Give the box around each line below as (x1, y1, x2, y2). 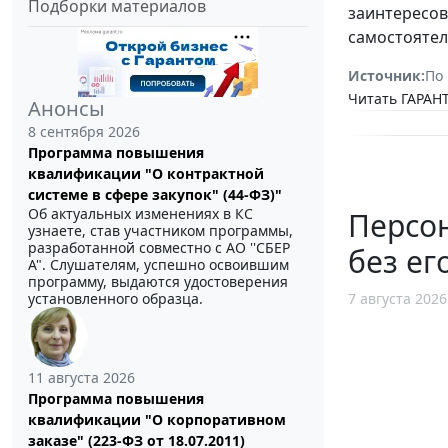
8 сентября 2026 (28, 122, 140, 142)
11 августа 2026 (28, 368, 135, 388)
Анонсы (28, 95, 105, 123)
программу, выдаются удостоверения (28, 272, 288, 292)
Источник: (348, 66, 425, 86)
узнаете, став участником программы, (28, 221, 293, 241)
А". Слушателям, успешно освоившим (28, 255, 289, 275)
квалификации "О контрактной (28, 164, 264, 184)
